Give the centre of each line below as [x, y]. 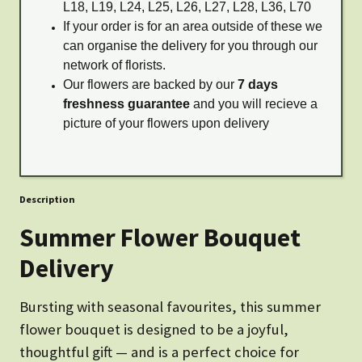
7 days [258, 85]
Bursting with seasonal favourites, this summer [170, 307]
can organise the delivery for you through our [190, 46]
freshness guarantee [126, 104]
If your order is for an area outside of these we [193, 27]
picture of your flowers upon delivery [166, 124]
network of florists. [114, 65]
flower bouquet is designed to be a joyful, [154, 330]
